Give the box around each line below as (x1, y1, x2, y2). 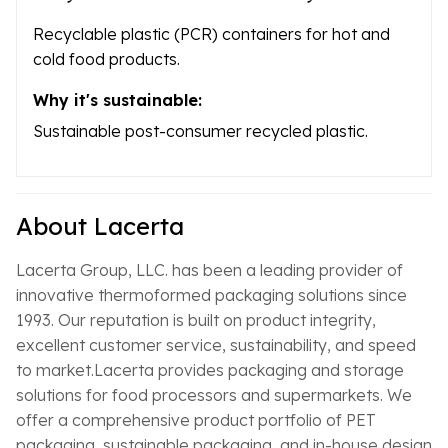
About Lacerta (16, 210, 184, 241)
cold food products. (33, 48, 180, 69)
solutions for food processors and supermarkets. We (16, 384, 412, 405)
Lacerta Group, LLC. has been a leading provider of (16, 259, 403, 280)
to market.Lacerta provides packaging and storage (16, 359, 404, 380)
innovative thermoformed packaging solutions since (16, 284, 407, 305)
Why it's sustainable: (33, 89, 202, 110)
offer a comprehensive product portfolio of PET (16, 409, 376, 430)
